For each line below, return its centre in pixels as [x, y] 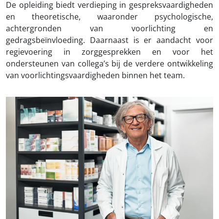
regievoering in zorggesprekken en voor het [109, 52]
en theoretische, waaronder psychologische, [109, 17]
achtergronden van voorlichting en [109, 28]
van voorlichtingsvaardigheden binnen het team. [95, 75]
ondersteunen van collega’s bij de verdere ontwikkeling [109, 64]
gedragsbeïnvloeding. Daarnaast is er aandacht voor [109, 40]
